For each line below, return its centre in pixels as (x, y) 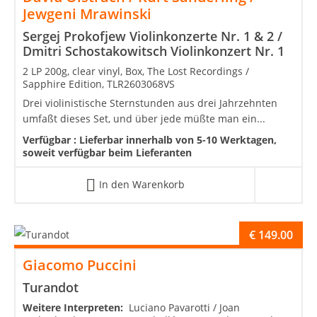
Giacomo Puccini (80, 265)
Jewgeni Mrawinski (87, 14)
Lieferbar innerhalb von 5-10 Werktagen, (178, 140)
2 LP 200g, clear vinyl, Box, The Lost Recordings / (136, 71)
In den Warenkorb (142, 185)
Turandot (51, 288)
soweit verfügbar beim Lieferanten (107, 153)
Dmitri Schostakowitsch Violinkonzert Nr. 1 (154, 51)
